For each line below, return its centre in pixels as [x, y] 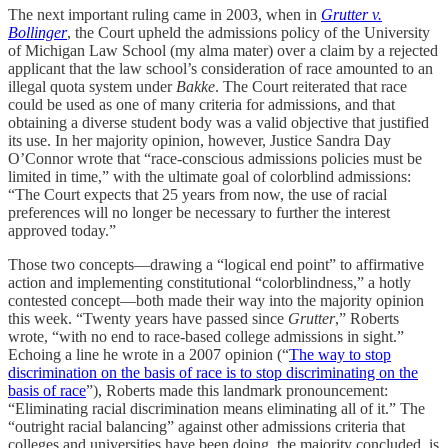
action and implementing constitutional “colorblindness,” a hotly [209, 282]
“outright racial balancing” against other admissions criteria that [206, 426]
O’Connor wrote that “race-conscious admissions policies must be [215, 158]
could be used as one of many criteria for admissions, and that [201, 104]
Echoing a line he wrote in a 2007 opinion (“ [148, 354]
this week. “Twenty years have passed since [148, 318]
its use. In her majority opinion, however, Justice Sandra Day [199, 140]
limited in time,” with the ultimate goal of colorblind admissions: [209, 176]
